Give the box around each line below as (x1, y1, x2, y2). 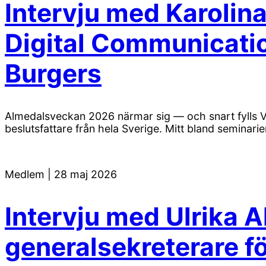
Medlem (5, 168, 47, 181)
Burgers (5, 58, 102, 89)
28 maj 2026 (54, 168, 117, 181)
